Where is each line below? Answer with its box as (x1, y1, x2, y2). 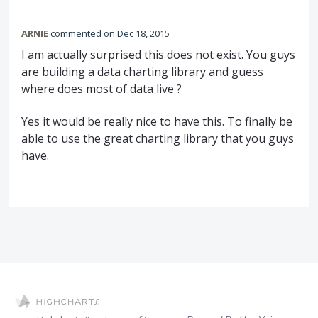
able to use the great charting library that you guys (21, 131, 294, 147)
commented (50, 26, 104, 40)
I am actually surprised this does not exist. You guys (21, 46, 295, 62)
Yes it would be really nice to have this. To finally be (21, 114, 292, 130)
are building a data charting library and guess (21, 63, 263, 79)
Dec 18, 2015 (117, 26, 170, 40)
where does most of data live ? (21, 80, 182, 97)
